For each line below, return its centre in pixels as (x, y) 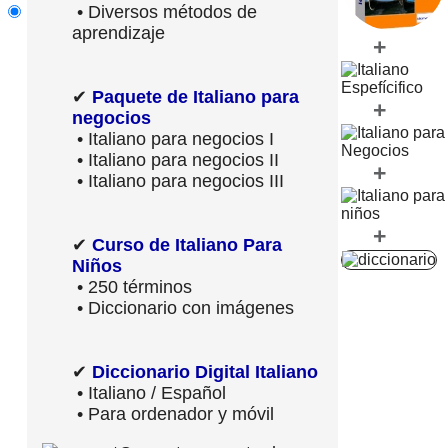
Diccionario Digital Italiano (205, 371)
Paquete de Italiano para (195, 96)
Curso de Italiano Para (187, 244)
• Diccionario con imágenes (183, 307)
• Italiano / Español (149, 392)
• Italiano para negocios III (178, 180)
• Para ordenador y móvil (173, 413)
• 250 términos (132, 286)
